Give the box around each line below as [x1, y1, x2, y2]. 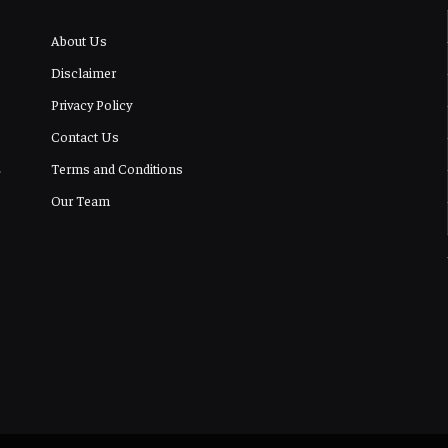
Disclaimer [50, 62, 116, 81]
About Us [50, 30, 107, 49]
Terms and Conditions [50, 158, 183, 177]
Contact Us [50, 126, 119, 145]
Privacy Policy [50, 94, 132, 113]
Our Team [50, 190, 110, 209]
